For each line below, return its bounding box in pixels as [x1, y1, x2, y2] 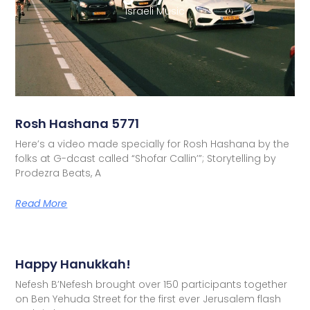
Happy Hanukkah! [15, 255, 131, 273]
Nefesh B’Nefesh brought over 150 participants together [15, 277, 288, 291]
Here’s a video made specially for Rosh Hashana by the [15, 136, 290, 151]
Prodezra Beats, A [15, 165, 102, 180]
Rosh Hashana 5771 [15, 114, 140, 132]
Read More [15, 196, 68, 210]
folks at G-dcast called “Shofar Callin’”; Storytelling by [15, 151, 277, 165]
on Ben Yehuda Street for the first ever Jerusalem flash [15, 291, 282, 306]
